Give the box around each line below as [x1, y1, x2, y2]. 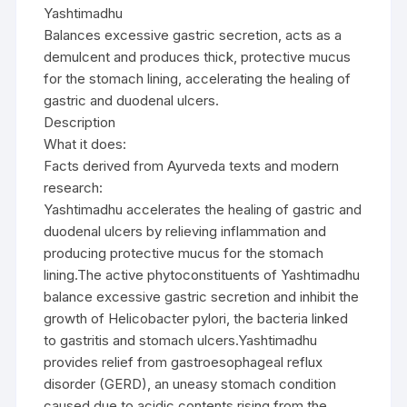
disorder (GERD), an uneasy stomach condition [44, 374, 337, 392]
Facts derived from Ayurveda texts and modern [44, 156, 340, 174]
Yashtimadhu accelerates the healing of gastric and [44, 200, 362, 218]
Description [44, 113, 116, 131]
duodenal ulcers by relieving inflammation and [44, 222, 327, 240]
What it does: [44, 134, 127, 153]
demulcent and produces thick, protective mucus [44, 47, 352, 65]
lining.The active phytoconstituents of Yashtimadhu [44, 265, 361, 283]
